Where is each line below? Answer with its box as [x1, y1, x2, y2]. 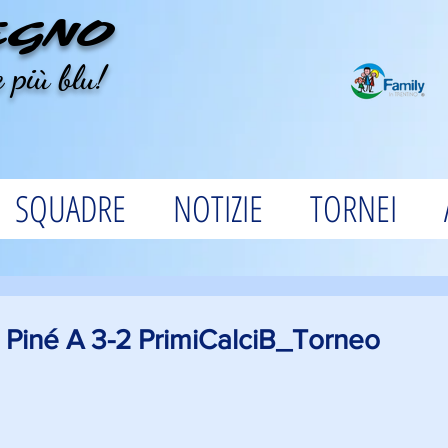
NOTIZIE [173, 184, 263, 233]
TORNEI [310, 184, 397, 233]
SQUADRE [15, 184, 126, 233]
